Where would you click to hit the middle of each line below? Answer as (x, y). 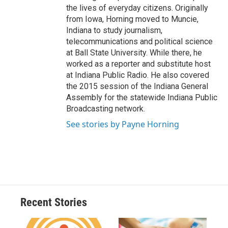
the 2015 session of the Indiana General (137, 86)
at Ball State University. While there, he (134, 52)
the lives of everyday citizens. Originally (137, 8)
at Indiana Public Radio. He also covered (138, 75)
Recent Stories (54, 202)
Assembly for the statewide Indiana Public (142, 97)
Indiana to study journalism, (114, 30)
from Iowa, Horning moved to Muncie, (132, 19)
